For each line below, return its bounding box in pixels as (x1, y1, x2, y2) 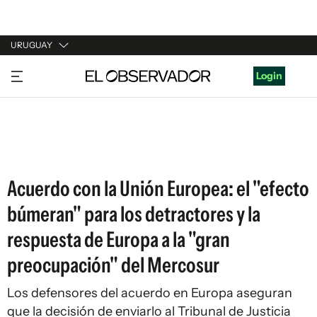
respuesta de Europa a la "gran (7, 226, 230, 253)
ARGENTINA (11, 92, 69, 105)
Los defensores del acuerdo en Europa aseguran (7, 285, 292, 301)
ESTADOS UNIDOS (11, 146, 98, 158)
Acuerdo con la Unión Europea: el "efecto (7, 175, 309, 202)
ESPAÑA (11, 119, 50, 132)
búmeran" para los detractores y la (7, 201, 260, 227)
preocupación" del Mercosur (7, 252, 219, 278)
